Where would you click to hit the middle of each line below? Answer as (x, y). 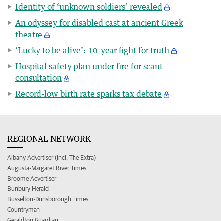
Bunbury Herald (28, 188)
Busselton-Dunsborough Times (48, 199)
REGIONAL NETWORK (49, 138)
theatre (29, 34)
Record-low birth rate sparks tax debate (89, 93)
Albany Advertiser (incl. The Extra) (52, 157)
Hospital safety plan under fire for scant (89, 66)
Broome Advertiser (32, 178)
